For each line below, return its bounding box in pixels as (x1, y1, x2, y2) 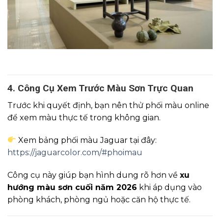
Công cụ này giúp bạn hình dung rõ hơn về (7, 170, 180, 180)
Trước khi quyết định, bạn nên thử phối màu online (7, 101, 209, 110)
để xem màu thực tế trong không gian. (7, 113, 161, 123)
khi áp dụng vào (137, 182, 202, 192)
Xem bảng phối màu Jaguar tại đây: (16, 135, 157, 145)
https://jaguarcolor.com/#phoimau (7, 147, 142, 157)
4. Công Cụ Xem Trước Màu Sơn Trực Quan (7, 82, 193, 94)
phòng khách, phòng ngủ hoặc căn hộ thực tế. (7, 194, 191, 204)
